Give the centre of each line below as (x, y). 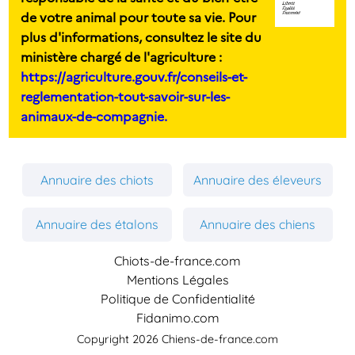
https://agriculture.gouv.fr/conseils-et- (134, 76)
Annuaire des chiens (258, 225)
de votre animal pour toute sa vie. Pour (139, 16)
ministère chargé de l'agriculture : (122, 56)
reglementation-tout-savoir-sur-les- (126, 95)
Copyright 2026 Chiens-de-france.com (177, 339)
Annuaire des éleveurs (258, 179)
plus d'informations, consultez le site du (141, 36)
